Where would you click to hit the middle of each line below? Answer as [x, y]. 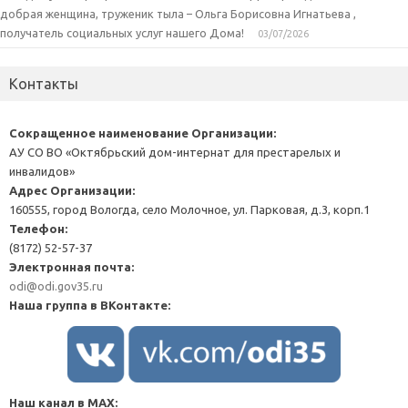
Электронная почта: [71, 266]
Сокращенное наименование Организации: [143, 133]
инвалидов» [42, 171]
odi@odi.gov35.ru [56, 286]
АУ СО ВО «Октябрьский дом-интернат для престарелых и [175, 152]
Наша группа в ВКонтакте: [90, 305]
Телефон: [38, 228]
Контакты [44, 83]
